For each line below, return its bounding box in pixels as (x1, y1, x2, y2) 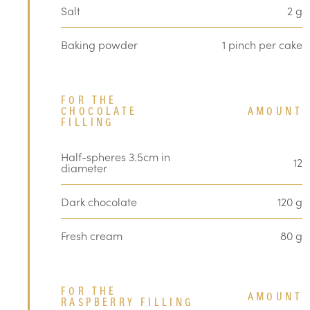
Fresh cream (61, 228, 122, 243)
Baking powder (61, 37, 138, 52)
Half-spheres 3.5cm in (61, 149, 170, 164)
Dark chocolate (61, 194, 137, 209)
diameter (61, 160, 107, 175)
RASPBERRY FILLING (61, 298, 194, 307)
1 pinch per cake (222, 37, 302, 52)
